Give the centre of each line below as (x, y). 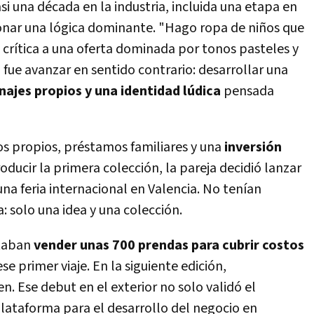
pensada (247, 91)
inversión (253, 147)
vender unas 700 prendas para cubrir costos (169, 245)
